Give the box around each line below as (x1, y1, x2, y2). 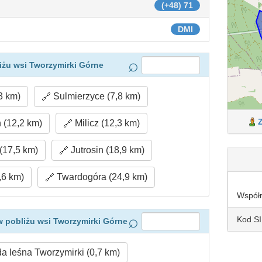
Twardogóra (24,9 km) (54, 172, 148, 182)
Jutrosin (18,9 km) (68, 145, 145, 155)
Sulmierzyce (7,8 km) (51, 91, 141, 101)
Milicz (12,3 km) (72, 118, 140, 128)
